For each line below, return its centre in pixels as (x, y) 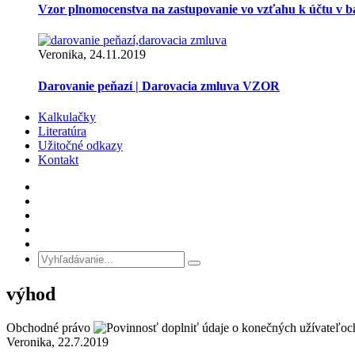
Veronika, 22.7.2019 (57, 342)
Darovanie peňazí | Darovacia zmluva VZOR (159, 86)
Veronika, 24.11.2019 (92, 55)
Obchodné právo (48, 327)
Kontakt (58, 159)
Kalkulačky (67, 116)
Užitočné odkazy (80, 145)
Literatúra (62, 131)
